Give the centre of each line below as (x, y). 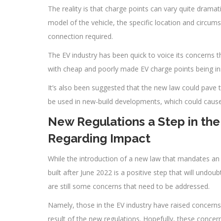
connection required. (80, 36)
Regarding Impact (99, 138)
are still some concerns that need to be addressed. (129, 186)
